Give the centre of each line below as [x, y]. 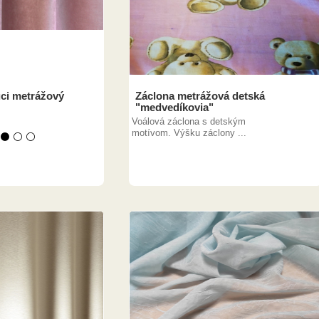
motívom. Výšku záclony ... [189, 133]
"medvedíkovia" [174, 107]
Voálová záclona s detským [189, 121]
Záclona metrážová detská [200, 96]
